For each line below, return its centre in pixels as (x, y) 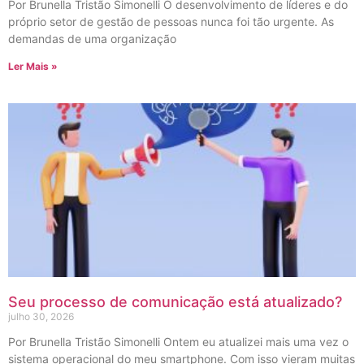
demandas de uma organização (92, 38)
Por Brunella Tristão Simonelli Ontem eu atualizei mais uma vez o (178, 341)
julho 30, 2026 (41, 316)
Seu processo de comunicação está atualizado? (175, 301)
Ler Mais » (33, 66)
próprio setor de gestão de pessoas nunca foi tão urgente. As (171, 21)
